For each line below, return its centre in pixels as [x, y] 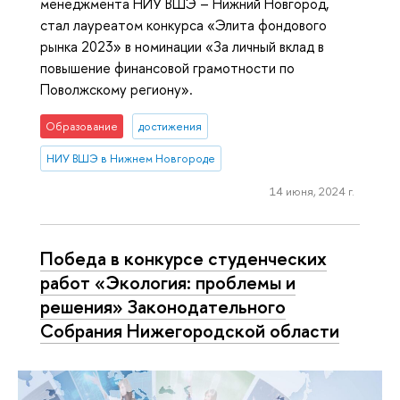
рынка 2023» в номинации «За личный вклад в [182, 46]
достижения [170, 127]
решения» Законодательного [163, 307]
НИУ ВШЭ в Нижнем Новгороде [131, 159]
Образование [82, 127]
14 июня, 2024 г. [312, 192]
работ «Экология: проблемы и [168, 283]
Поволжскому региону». [117, 89]
